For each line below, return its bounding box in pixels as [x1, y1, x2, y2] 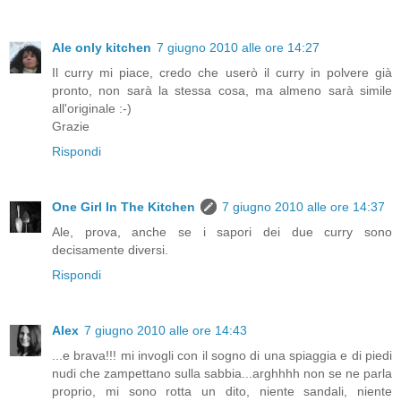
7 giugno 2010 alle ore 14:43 [84, 323, 247, 338]
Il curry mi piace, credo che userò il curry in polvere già [52, 65, 392, 81]
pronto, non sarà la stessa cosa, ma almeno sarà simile [52, 83, 392, 98]
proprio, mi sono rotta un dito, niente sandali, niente [52, 384, 392, 399]
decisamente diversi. [52, 243, 168, 258]
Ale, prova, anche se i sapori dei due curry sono [52, 225, 392, 240]
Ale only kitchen [52, 40, 151, 55]
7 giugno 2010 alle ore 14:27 [157, 40, 320, 55]
